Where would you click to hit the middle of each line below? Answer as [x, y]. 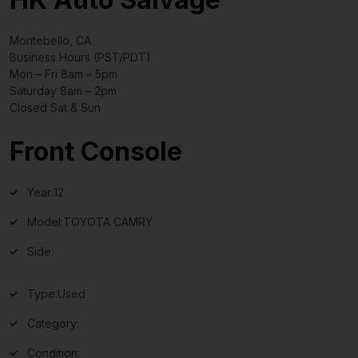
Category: [53, 323]
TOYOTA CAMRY [108, 221]
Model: [45, 221]
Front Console [96, 151]
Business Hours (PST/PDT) [80, 57]
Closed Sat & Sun [55, 107]
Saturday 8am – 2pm [63, 90]
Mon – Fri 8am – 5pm [64, 74]
